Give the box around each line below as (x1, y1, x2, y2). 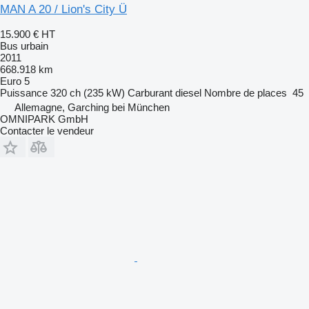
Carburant (128, 86, 172, 99)
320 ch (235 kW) (50, 86, 125, 99)
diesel (175, 86, 201, 99)
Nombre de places (204, 86, 287, 99)
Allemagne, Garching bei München (14, 101, 170, 113)
